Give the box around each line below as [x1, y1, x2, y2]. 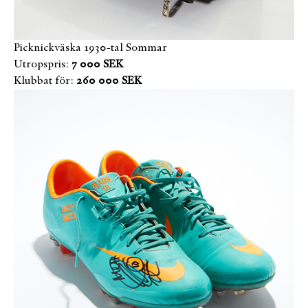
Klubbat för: [14, 76, 74, 87]
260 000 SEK [76, 76, 142, 87]
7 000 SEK [71, 59, 123, 70]
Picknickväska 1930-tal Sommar [14, 43, 167, 54]
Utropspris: [14, 59, 69, 70]
